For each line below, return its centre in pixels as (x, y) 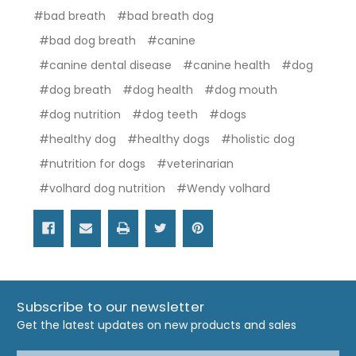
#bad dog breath (87, 40)
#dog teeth (165, 114)
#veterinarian (195, 163)
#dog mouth (241, 89)
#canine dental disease (105, 65)
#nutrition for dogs (92, 163)
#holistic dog (258, 139)
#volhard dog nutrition (102, 188)
